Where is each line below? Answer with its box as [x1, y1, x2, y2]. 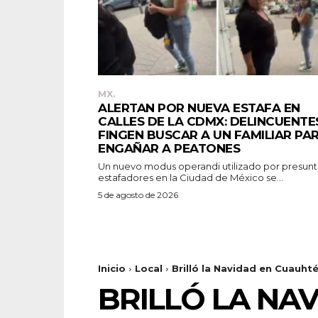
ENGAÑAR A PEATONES [98, 141, 240, 155]
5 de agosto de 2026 [98, 189, 178, 200]
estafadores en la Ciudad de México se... [98, 171, 283, 183]
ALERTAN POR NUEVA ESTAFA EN [98, 100, 300, 115]
